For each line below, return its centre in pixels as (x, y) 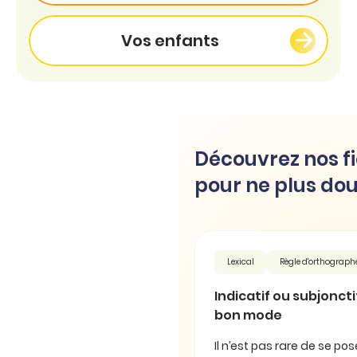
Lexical (241, 261)
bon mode (248, 315)
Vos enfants (170, 40)
